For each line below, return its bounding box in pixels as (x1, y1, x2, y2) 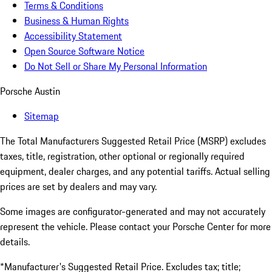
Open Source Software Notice (24, 44, 144, 59)
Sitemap (24, 109, 59, 124)
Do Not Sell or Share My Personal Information (24, 59, 207, 74)
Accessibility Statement (24, 29, 122, 44)
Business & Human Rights (24, 13, 129, 29)
